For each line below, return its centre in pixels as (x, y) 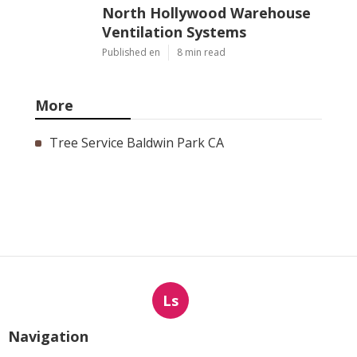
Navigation (48, 336)
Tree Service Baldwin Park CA (137, 142)
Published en (131, 52)
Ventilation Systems (174, 31)
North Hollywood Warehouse (206, 12)
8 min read (201, 52)
